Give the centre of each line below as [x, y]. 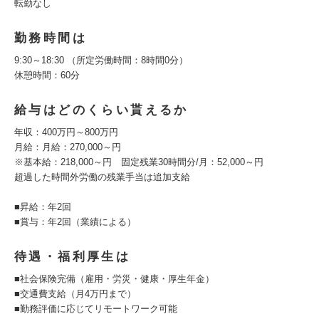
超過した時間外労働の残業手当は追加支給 [102, 177]
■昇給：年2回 [43, 207]
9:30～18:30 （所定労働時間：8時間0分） [101, 60]
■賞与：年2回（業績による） [75, 222]
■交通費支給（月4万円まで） [75, 294]
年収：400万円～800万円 [66, 132]
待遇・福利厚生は [73, 257]
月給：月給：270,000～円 [68, 147]
